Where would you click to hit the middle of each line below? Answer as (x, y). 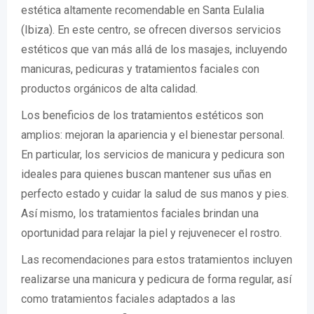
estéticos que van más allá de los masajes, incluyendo (154, 49)
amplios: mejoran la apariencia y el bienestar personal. (153, 135)
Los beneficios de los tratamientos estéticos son (142, 115)
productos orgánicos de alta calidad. (109, 89)
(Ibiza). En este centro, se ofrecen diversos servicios (151, 30)
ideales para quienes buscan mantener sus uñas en (146, 174)
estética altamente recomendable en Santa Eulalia (143, 10)
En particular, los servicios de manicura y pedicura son (153, 155)
